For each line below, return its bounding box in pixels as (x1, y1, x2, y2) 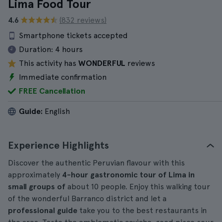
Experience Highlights (8, 139, 109, 151)
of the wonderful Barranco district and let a (8, 194, 166, 203)
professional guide (8, 206, 79, 215)
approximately (8, 170, 62, 179)
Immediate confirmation (19, 72, 107, 82)
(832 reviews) (59, 15, 107, 25)
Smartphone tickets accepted (19, 31, 128, 40)
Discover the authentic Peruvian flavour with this (8, 158, 185, 167)
